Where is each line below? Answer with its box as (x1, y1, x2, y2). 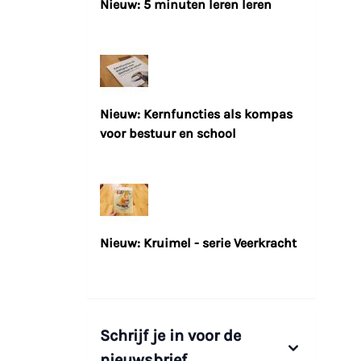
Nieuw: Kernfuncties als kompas (100, 106, 293, 122)
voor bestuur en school (100, 126, 236, 142)
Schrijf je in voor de (100, 326, 241, 346)
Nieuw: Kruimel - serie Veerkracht (100, 235, 297, 251)
